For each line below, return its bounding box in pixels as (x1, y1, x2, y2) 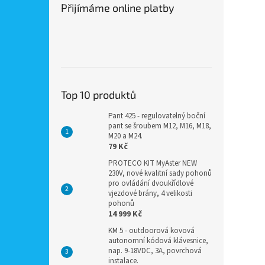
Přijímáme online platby (61, 1, 174, 14)
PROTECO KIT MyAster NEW (108, 158, 197, 169)
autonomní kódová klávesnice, (108, 235, 208, 246)
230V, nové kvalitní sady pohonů (108, 168, 212, 179)
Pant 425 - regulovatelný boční (108, 111, 205, 121)
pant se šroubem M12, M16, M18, (108, 121, 211, 131)
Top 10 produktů (61, 88, 136, 101)
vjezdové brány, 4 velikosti (108, 188, 192, 199)
